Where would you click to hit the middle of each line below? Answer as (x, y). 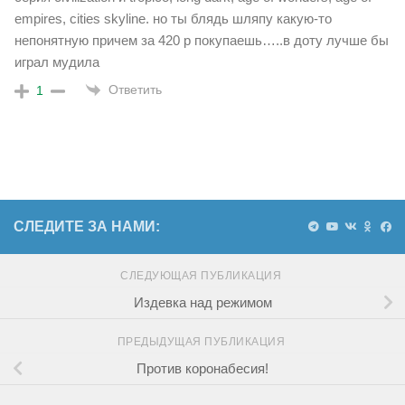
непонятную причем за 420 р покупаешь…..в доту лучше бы (202, 41)
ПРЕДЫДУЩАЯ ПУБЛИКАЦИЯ (202, 342)
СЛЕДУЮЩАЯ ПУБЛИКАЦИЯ (202, 276)
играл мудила (57, 62)
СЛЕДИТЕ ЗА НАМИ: (87, 227)
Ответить (135, 90)
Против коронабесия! (202, 369)
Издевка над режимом (202, 303)
